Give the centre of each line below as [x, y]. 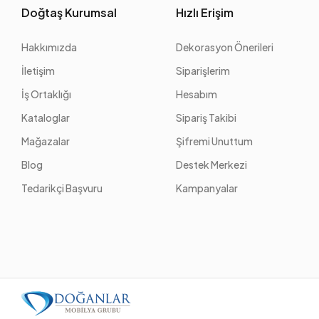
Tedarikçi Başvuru [62, 188]
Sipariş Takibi [206, 117]
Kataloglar [46, 117]
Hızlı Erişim [205, 12]
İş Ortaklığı [47, 94]
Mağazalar [46, 141]
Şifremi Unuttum [215, 141]
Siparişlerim [203, 70]
